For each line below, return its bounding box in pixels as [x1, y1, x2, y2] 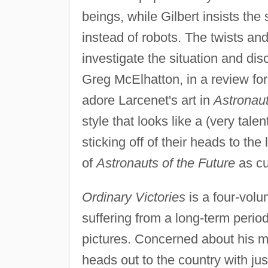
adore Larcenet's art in [81, 92, 214, 108]
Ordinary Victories [81, 189, 185, 205]
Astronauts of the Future [96, 155, 235, 170]
